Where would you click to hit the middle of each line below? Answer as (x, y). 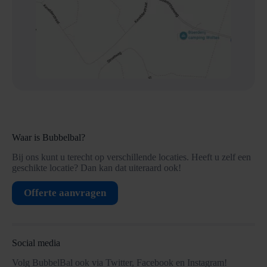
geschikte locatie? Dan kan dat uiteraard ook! (97, 168)
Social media (36, 243)
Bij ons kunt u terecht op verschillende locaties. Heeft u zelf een (131, 157)
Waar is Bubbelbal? (49, 138)
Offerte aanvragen (65, 193)
